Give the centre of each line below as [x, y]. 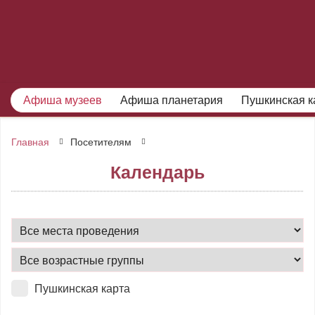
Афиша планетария [172, 99]
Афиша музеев [63, 99]
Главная [30, 141]
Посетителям [101, 141]
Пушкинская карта [82, 288]
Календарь [157, 172]
